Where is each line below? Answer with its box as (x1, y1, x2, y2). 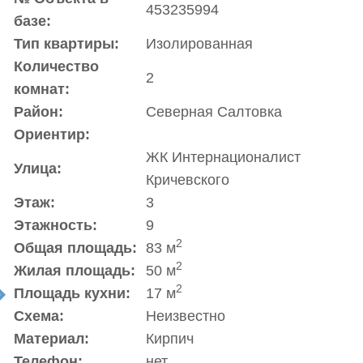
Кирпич (145, 331, 194, 347)
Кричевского (145, 172, 229, 188)
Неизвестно (145, 308, 225, 324)
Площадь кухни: (13, 285, 130, 301)
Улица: (13, 160, 62, 177)
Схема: (13, 308, 64, 324)
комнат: (13, 81, 70, 97)
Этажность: (13, 217, 97, 233)
